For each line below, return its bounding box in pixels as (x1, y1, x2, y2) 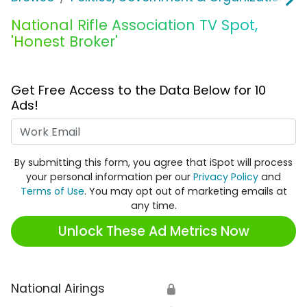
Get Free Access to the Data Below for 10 (11, 82, 266, 99)
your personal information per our (26, 170, 193, 184)
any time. (130, 199, 177, 213)
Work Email (153, 119, 218, 136)
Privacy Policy (193, 170, 258, 184)
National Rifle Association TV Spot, (11, 15, 258, 36)
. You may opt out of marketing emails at (84, 184, 287, 199)
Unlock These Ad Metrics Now (58, 221, 249, 241)
